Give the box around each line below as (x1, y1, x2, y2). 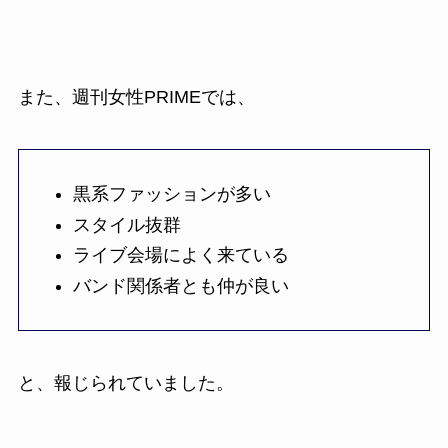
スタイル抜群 (72, 214, 181, 235)
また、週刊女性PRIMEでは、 (17, 87, 255, 108)
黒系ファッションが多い (72, 184, 271, 205)
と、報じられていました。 (17, 373, 234, 393)
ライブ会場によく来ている (72, 245, 289, 266)
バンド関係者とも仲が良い (72, 275, 289, 296)
